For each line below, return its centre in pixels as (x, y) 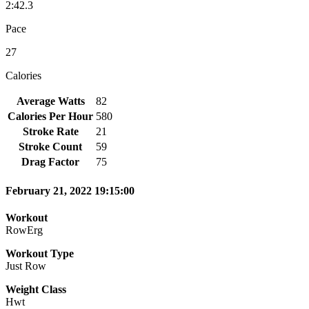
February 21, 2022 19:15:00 (70, 191)
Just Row (26, 266)
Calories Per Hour (50, 116)
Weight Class (36, 290)
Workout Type (40, 254)
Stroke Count (50, 146)
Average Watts (50, 101)
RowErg (24, 230)
